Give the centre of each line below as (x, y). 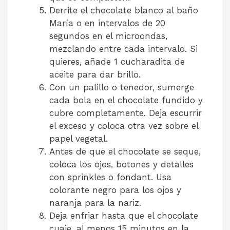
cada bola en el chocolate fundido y (126, 100)
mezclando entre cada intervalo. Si (123, 49)
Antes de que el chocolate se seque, (125, 151)
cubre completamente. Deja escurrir (126, 113)
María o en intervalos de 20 (107, 23)
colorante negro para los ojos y (115, 190)
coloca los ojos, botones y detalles (121, 164)
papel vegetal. (79, 138)
